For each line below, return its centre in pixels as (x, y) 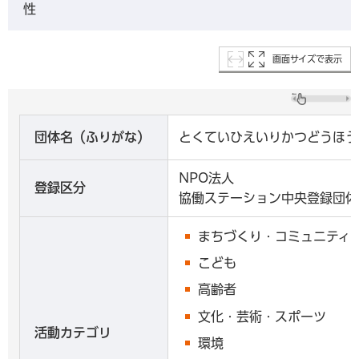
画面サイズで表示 (307, 58)
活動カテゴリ (73, 332)
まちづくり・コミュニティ (274, 236)
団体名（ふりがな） (92, 137)
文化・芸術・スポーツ (262, 316)
